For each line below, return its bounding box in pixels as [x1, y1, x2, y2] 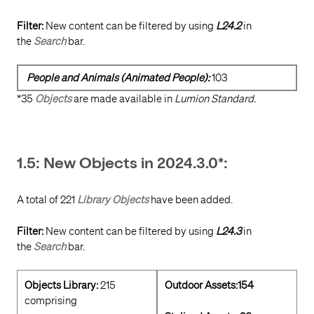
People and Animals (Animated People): [27, 71, 210, 85]
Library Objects [77, 193, 149, 207]
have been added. [149, 193, 233, 207]
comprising [25, 294, 77, 308]
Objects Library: [25, 279, 100, 292]
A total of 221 [17, 193, 77, 207]
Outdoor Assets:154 [165, 279, 254, 292]
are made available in [71, 93, 175, 106]
